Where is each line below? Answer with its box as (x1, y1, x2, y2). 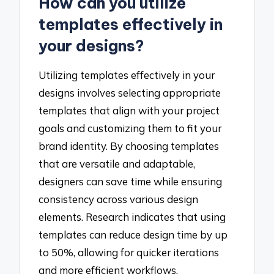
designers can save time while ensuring (39, 175, 223, 188)
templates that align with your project (39, 104, 220, 117)
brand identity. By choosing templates (39, 139, 220, 153)
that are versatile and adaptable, (39, 157, 196, 171)
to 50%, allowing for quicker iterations (39, 246, 220, 259)
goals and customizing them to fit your (39, 122, 222, 135)
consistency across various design (39, 193, 199, 206)
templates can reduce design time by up (39, 228, 228, 242)
